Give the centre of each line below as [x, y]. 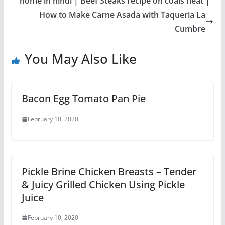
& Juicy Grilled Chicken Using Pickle [103, 185]
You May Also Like [80, 59]
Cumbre [190, 29]
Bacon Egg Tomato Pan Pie [83, 99]
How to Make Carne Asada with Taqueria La [123, 15]
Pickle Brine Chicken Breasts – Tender [109, 172]
